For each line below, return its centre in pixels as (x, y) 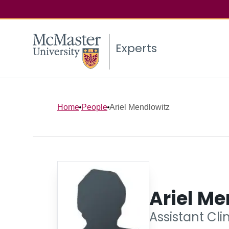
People (94, 107)
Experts (136, 49)
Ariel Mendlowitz (140, 107)
